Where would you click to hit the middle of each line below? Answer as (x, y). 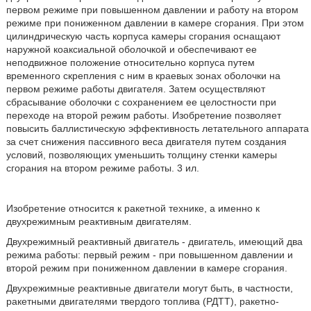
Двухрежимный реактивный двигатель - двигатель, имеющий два (154, 242)
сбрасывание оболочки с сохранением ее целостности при (141, 102)
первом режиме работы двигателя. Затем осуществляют (135, 89)
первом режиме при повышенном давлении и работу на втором (152, 10)
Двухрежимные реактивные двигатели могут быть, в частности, (149, 288)
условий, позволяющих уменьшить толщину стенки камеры (141, 155)
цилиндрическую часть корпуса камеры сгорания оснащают (143, 36)
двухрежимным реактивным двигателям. (99, 221)
